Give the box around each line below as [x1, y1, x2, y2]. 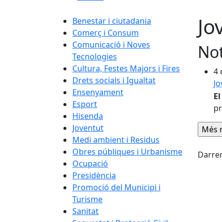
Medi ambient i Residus [72, 134, 160, 145]
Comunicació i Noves [72, 39, 150, 50]
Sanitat [72, 206, 99, 217]
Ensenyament [72, 87, 123, 98]
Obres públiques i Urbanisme [72, 146, 182, 157]
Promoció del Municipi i [72, 182, 161, 193]
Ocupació [72, 158, 108, 169]
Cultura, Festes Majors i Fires [72, 63, 180, 74]
